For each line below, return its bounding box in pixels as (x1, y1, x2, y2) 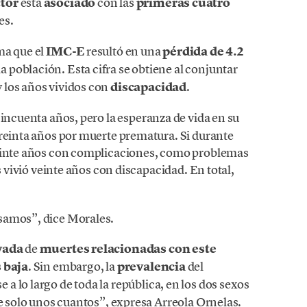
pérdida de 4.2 (162, 43, 244, 60)
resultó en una (84, 43, 163, 60)
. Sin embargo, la (28, 258, 117, 274)
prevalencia (116, 258, 188, 275)
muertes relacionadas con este (39, 240, 217, 257)
